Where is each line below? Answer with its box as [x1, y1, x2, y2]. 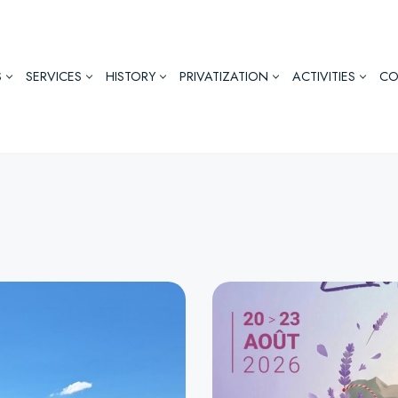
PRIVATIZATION [179, 68, 268, 86]
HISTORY [106, 68, 155, 86]
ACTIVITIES [292, 68, 355, 86]
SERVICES [26, 68, 82, 86]
